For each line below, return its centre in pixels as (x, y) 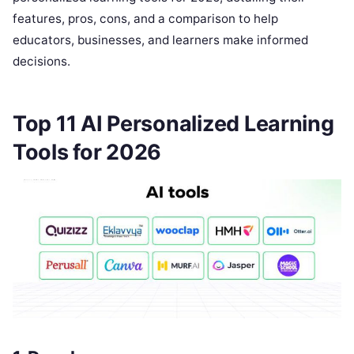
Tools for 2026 (87, 153)
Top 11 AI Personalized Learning (173, 124)
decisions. (41, 61)
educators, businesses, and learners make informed (160, 40)
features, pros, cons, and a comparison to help (145, 18)
